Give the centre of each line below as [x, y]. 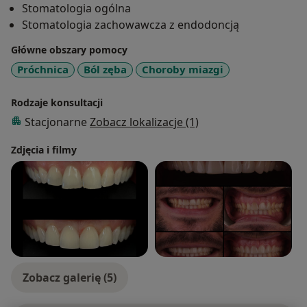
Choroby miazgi [183, 70]
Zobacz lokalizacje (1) [144, 122]
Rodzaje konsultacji [57, 102]
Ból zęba [105, 70]
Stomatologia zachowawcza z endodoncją [131, 25]
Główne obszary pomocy [69, 50]
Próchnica [43, 70]
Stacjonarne [57, 122]
